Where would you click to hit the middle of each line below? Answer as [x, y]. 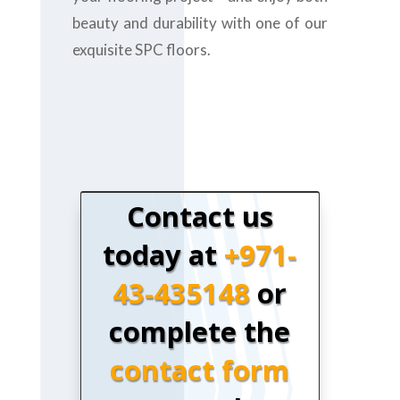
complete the [200, 332]
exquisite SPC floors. [141, 50]
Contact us [200, 217]
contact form [200, 370]
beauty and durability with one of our [200, 23]
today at [164, 255]
